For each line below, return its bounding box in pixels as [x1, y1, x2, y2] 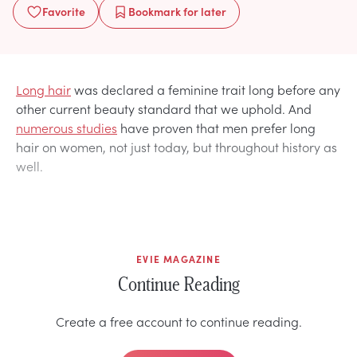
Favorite [42, 2, 85, 19]
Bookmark [128, 2, 181, 19]
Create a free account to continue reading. [55, 312, 302, 330]
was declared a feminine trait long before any [71, 80, 340, 98]
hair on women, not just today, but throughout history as [16, 137, 337, 155]
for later [181, 2, 226, 19]
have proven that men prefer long [117, 118, 316, 136]
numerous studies [16, 118, 117, 136]
